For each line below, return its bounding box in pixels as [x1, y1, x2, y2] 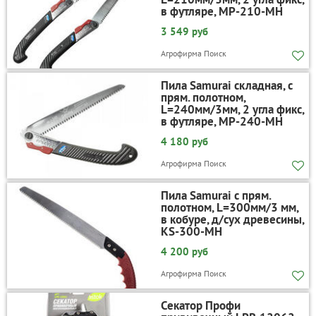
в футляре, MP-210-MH [160, 4, 283, 20]
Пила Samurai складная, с [160, 78, 293, 94]
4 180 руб [160, 135, 208, 149]
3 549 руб [160, 25, 208, 39]
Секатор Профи [160, 298, 241, 314]
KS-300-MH [160, 224, 222, 240]
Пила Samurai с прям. [160, 188, 271, 204]
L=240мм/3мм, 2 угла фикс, [160, 102, 304, 118]
